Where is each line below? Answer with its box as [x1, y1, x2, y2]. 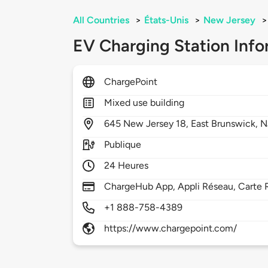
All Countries [73, 14, 129, 26]
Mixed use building [104, 97, 185, 109]
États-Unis [144, 14, 188, 26]
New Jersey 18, [123, 118, 191, 130]
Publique [104, 139, 142, 151]
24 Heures [104, 160, 149, 172]
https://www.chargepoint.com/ [104, 223, 237, 234]
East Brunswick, [191, 118, 261, 130]
